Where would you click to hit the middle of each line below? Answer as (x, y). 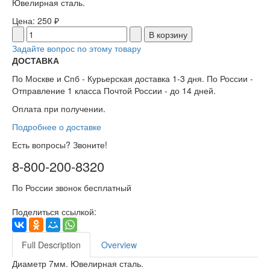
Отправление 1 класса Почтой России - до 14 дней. (114, 91)
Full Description (51, 245)
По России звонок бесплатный (72, 188)
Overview (119, 245)
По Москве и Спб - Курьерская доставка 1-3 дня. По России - (133, 79)
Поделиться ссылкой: (54, 212)
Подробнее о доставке (57, 127)
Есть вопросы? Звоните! (60, 145)
